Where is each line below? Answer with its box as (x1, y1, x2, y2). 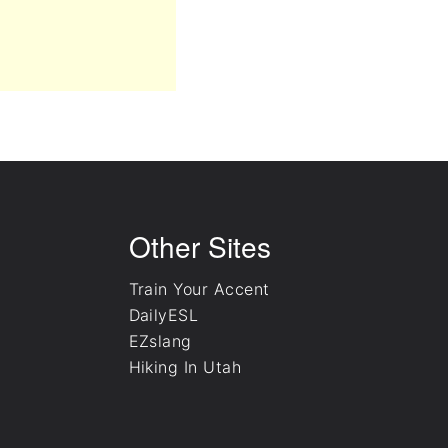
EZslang (128, 330, 192, 351)
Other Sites (128, 225, 271, 266)
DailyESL (128, 304, 199, 325)
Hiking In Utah (128, 356, 242, 377)
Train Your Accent (128, 278, 270, 299)
